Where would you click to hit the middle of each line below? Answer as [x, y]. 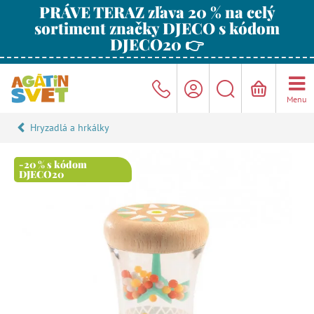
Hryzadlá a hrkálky [70, 128]
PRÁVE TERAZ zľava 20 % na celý [157, 12]
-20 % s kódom [53, 164]
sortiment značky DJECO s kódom [157, 28]
